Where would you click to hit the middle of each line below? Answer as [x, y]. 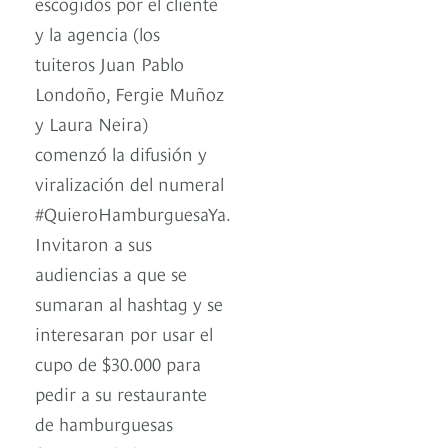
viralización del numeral [129, 183]
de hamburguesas [104, 423]
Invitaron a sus [93, 243]
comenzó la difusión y [121, 153]
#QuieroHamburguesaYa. [132, 213]
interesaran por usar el [124, 333]
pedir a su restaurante [121, 393]
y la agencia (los [97, 33]
